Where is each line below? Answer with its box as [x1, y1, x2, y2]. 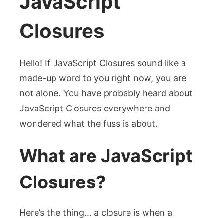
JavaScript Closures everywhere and [19, 103, 170, 113]
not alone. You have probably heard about [19, 88, 193, 98]
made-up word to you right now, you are [19, 73, 186, 83]
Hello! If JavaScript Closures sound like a [19, 58, 186, 68]
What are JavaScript [19, 145, 193, 166]
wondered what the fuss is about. [19, 118, 158, 128]
